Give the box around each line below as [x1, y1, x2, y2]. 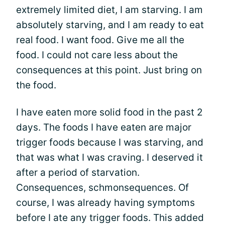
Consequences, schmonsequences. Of [16, 182, 189, 193]
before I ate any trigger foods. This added [16, 212, 204, 223]
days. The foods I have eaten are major [16, 122, 191, 133]
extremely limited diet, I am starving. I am [16, 4, 203, 16]
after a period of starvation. [16, 167, 140, 178]
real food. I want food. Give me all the [16, 34, 184, 46]
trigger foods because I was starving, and [16, 137, 203, 148]
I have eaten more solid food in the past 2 [16, 106, 203, 118]
